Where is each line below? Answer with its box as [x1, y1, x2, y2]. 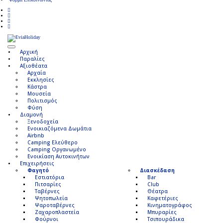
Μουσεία [27, 90, 51, 97]
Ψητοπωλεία [35, 194, 68, 202]
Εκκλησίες [27, 76, 54, 83]
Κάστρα [27, 83, 47, 90]
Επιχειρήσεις [20, 159, 54, 167]
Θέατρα [147, 187, 168, 195]
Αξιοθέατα [20, 62, 47, 69]
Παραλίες [20, 55, 45, 62]
